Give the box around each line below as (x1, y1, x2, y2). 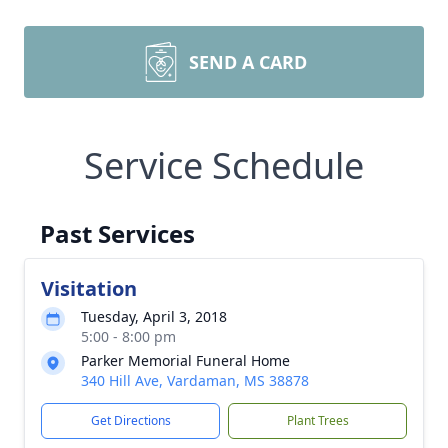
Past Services (40, 217, 195, 250)
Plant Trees (286, 412, 349, 429)
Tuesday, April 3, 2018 (81, 307, 227, 326)
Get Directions (90, 412, 171, 429)
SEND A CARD (189, 50, 307, 74)
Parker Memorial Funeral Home (81, 351, 290, 370)
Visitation (41, 275, 137, 302)
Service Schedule (84, 141, 364, 190)
